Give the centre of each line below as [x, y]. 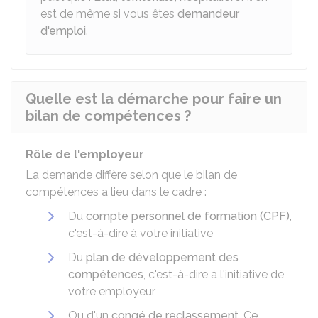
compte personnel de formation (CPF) [188, 216]
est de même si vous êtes [109, 14]
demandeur [208, 14]
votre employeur [112, 291]
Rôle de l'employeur [85, 154]
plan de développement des [162, 257]
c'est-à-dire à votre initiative [141, 233]
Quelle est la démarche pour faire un [154, 99]
